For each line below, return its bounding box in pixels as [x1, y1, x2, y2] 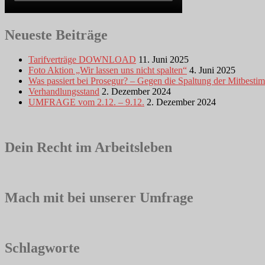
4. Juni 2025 [189, 65, 235, 76]
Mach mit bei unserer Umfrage [5, 190, 193, 206]
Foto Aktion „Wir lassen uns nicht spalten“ [28, 65, 187, 76]
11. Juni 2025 [138, 54, 189, 65]
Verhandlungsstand [28, 86, 99, 97]
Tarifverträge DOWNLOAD [28, 54, 136, 65]
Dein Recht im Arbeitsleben [5, 140, 172, 156]
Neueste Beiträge [5, 27, 108, 43]
